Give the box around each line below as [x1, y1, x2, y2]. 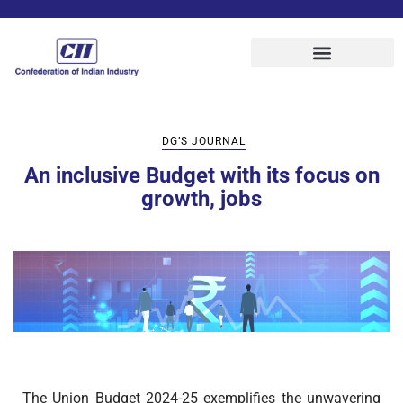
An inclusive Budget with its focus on [23, 162, 380, 188]
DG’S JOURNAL [162, 134, 246, 148]
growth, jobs [141, 185, 262, 211]
